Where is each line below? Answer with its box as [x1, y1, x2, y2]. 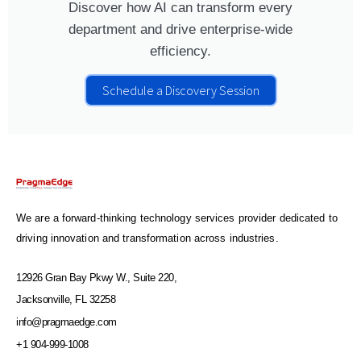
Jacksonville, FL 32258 [16, 293, 115, 306]
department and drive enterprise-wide [68, 22, 293, 38]
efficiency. [150, 44, 211, 60]
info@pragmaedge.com [16, 316, 117, 329]
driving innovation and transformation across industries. [16, 233, 279, 245]
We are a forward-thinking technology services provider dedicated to [16, 213, 338, 225]
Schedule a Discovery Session [102, 82, 259, 99]
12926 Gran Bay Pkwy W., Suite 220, [16, 272, 176, 284]
